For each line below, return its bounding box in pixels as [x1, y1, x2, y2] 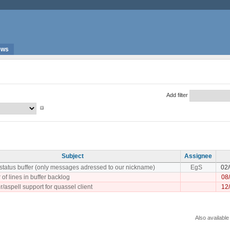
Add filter [166, 91, 188, 98]
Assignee [184, 152, 212, 160]
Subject [62, 152, 84, 160]
